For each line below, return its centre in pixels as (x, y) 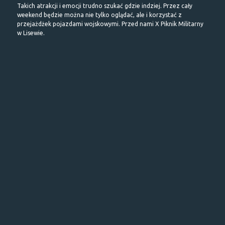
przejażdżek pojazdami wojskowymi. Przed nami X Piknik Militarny (110, 24)
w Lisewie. (31, 33)
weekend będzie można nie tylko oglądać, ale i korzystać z (99, 15)
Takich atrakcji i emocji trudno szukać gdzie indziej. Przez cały (105, 6)
